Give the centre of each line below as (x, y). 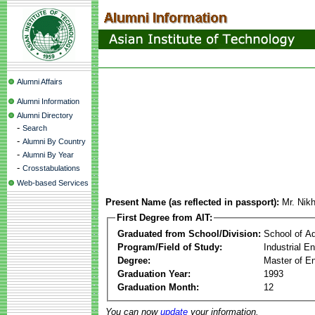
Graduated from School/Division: (189, 233)
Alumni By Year (48, 155)
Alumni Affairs (40, 82)
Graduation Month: (158, 287)
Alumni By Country (54, 141)
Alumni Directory (45, 115)
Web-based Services (53, 183)
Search (35, 128)
